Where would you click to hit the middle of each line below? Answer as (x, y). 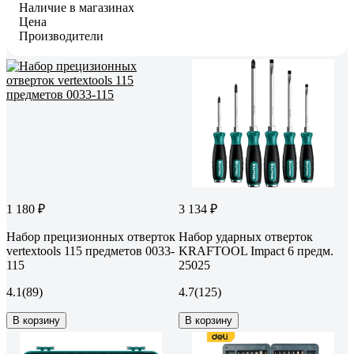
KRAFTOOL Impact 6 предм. (256, 250)
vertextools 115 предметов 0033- (90, 250)
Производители (61, 36)
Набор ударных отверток (246, 236)
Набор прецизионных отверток (91, 236)
